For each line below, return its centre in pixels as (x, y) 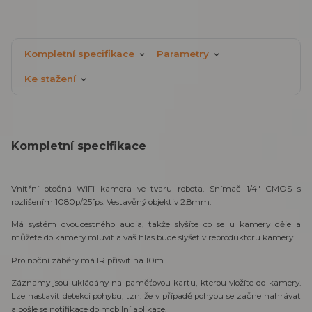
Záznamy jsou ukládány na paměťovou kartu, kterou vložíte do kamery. (156, 283)
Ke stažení (50, 78)
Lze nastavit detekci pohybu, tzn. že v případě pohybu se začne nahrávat (156, 296)
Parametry (182, 53)
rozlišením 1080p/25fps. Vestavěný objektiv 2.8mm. (111, 202)
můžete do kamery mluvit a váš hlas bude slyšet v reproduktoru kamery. (153, 238)
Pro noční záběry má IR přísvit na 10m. (88, 260)
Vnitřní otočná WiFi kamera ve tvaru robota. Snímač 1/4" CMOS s (156, 188)
